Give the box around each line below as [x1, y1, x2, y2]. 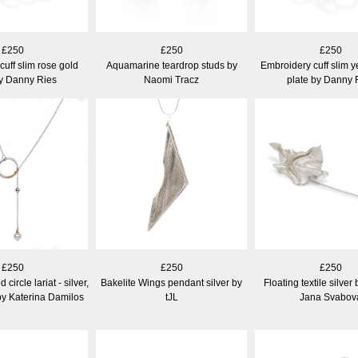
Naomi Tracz [144, 74, 199, 86]
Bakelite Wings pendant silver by [101, 277, 242, 288]
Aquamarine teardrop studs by [105, 60, 237, 71]
